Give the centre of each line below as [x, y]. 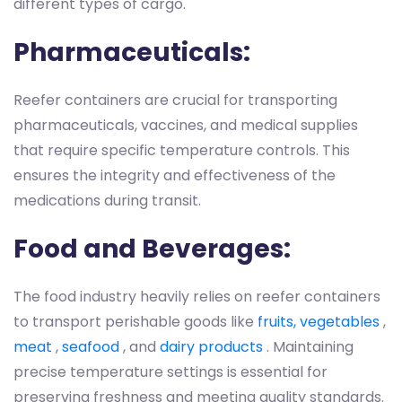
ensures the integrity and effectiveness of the [175, 175]
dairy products [211, 346]
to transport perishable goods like [135, 321]
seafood [91, 346]
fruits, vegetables [319, 321]
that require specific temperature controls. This [182, 150]
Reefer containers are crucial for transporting [175, 100]
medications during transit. [107, 200]
